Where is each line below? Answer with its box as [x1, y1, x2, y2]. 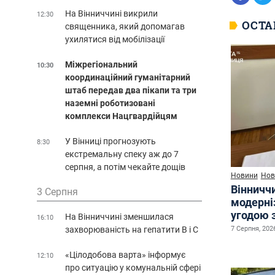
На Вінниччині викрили [65, 8, 158, 18]
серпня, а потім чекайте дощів [65, 161, 185, 172]
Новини [230, 171, 258, 180]
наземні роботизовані [65, 98, 155, 108]
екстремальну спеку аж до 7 [65, 149, 179, 159]
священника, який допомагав [65, 21, 185, 31]
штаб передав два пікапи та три [65, 85, 196, 95]
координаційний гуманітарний [65, 72, 190, 82]
